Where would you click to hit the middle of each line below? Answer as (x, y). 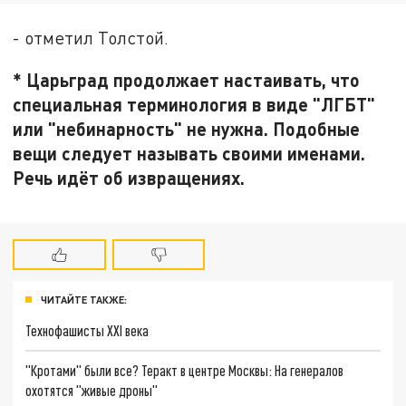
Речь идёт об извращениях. (129, 177)
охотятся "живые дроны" (92, 391)
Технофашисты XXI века (87, 331)
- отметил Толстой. (91, 38)
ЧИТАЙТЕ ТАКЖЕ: (84, 299)
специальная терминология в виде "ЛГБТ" (194, 104)
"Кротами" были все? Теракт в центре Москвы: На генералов (185, 371)
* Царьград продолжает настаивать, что (187, 79)
